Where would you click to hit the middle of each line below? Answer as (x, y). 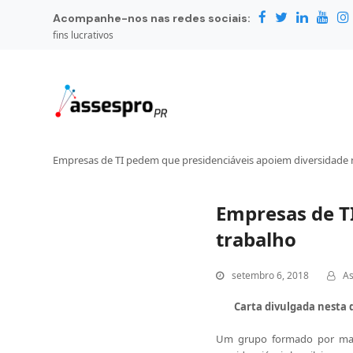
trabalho (256, 239)
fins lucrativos (84, 35)
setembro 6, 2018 (270, 275)
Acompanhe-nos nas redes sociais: (152, 18)
